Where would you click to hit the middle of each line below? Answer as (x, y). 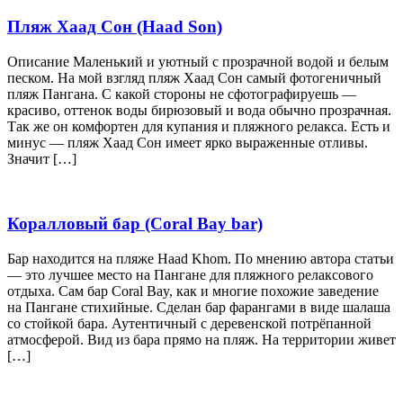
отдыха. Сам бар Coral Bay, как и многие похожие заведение (193, 291)
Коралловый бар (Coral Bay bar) (135, 224)
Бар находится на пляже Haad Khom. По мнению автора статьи (201, 258)
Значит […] (42, 158)
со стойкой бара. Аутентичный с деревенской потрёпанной (189, 323)
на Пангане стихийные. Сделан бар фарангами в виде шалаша (199, 307)
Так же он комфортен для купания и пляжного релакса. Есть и (199, 126)
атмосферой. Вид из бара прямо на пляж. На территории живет (201, 339)
